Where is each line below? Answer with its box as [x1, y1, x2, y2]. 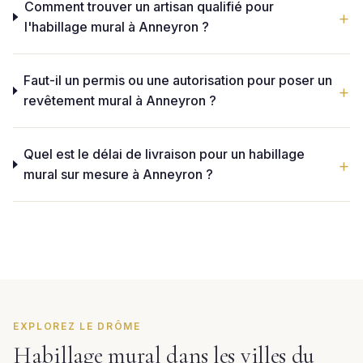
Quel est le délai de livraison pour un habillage [23, 146, 305, 162]
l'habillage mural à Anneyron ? [23, 19, 209, 35]
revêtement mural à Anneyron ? [23, 92, 216, 109]
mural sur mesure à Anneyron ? [23, 166, 214, 182]
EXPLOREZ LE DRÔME [13, 320, 141, 332]
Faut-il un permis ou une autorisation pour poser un [23, 72, 332, 88]
